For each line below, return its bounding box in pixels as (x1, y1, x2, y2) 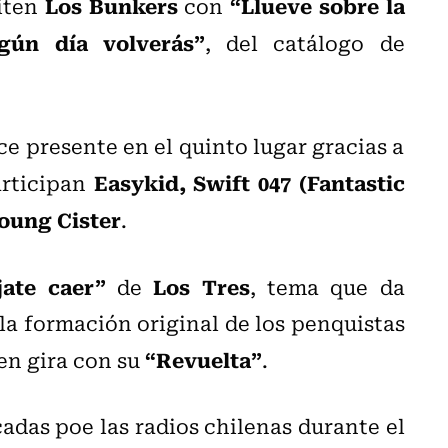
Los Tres (153, 269, 250, 302)
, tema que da (249, 270, 405, 302)
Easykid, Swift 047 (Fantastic (93, 165, 405, 198)
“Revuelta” (145, 342, 262, 375)
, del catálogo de (204, 26, 405, 58)
